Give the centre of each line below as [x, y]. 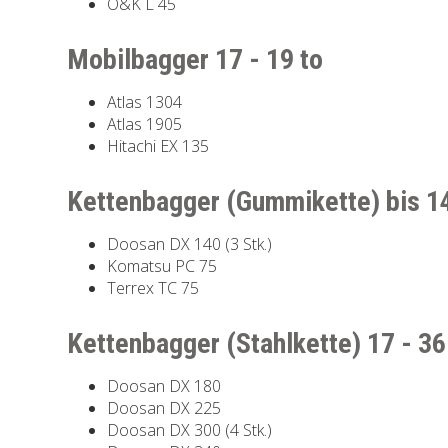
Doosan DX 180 [164, 385]
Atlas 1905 [145, 123]
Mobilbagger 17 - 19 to [195, 59]
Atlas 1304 [145, 101]
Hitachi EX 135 [158, 145]
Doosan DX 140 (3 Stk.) [190, 243]
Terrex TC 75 [153, 287]
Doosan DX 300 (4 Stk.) [190, 429]
